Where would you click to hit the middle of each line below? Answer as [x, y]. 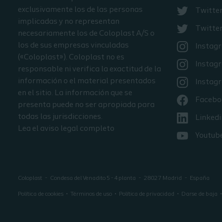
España [200, 179]
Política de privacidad [147, 194]
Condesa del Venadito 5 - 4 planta [93, 179]
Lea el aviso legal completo [66, 129]
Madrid [172, 179]
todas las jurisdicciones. [60, 117]
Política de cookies [41, 194]
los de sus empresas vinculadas [73, 46]
